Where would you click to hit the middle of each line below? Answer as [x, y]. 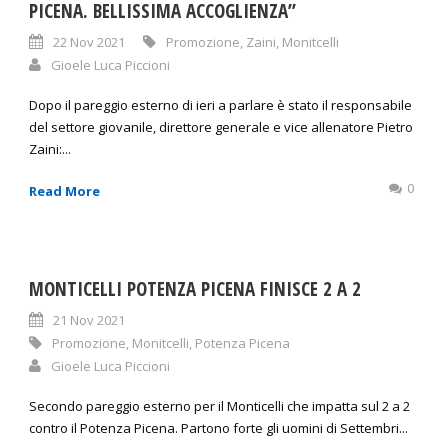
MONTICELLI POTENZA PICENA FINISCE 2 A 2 [195, 289]
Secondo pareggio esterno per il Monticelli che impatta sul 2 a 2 [219, 406]
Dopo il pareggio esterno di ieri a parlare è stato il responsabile [220, 105]
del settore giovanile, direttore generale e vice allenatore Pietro [221, 127]
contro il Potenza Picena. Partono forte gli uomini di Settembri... [218, 428]
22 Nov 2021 [89, 42]
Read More [64, 191]
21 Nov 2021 [89, 320]
